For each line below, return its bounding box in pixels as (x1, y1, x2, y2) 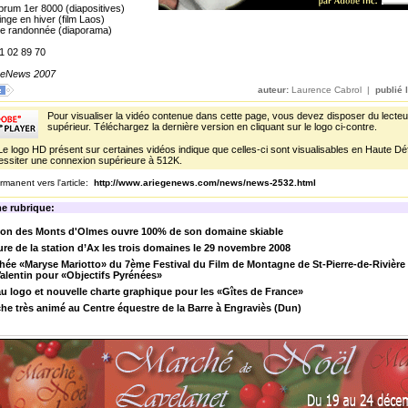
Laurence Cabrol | (289, 85, 375, 95)
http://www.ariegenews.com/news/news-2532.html (94, 178, 316, 188)
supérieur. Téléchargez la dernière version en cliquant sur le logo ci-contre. (47, 121, 377, 132)
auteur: (258, 85, 289, 95)
